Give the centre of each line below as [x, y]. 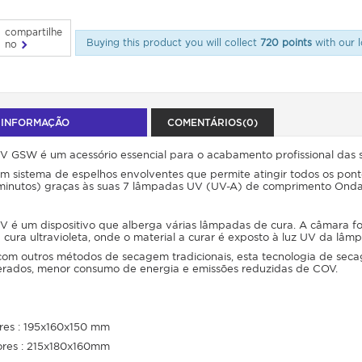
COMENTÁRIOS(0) [212, 122]
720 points [286, 42]
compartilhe [34, 32]
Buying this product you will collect [173, 42]
